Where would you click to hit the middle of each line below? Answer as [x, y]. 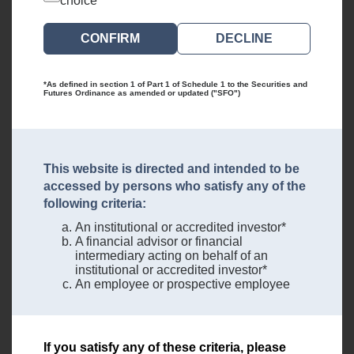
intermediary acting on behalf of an [171, 256]
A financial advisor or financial [159, 242]
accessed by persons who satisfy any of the [175, 186]
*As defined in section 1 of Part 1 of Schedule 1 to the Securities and [175, 85]
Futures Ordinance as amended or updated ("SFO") [142, 93]
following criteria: [95, 204]
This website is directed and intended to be [171, 169]
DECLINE [244, 39]
